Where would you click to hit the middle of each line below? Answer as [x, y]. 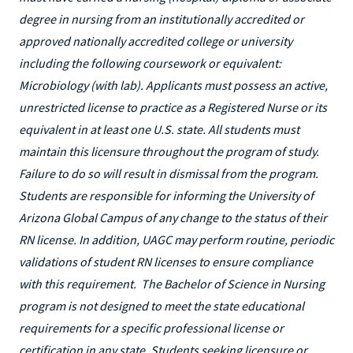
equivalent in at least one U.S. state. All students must [159, 129]
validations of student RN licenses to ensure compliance [166, 261]
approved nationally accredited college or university [156, 41]
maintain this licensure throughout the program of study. [169, 151]
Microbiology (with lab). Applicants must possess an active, [173, 85]
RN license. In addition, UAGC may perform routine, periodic [176, 239]
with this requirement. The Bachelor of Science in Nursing [172, 283]
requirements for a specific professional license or [151, 327]
